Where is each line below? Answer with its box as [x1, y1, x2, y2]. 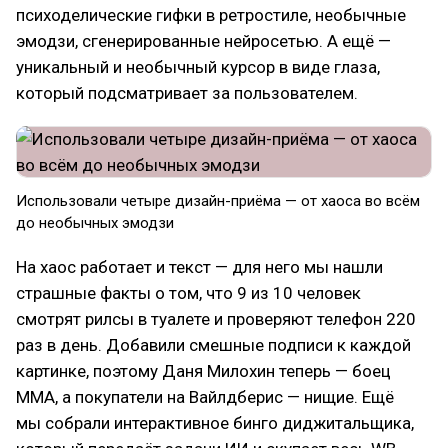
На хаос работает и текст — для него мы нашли [16, 257, 383, 277]
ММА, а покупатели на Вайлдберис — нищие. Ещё [16, 387, 394, 407]
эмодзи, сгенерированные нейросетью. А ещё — [16, 31, 391, 51]
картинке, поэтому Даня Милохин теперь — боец [16, 361, 391, 381]
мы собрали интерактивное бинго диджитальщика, [16, 413, 414, 433]
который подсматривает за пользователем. [16, 83, 358, 103]
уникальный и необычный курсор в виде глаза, [16, 57, 380, 77]
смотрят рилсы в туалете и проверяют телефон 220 [16, 309, 416, 329]
